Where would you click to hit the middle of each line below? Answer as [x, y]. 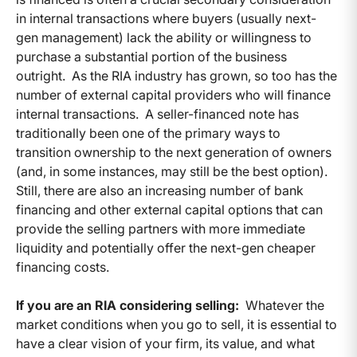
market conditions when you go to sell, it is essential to [177, 325]
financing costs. [63, 267]
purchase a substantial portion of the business [151, 57]
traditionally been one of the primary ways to [148, 133]
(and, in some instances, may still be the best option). [173, 172]
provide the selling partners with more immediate [161, 229]
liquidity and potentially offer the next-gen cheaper [166, 248]
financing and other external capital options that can [169, 210]
